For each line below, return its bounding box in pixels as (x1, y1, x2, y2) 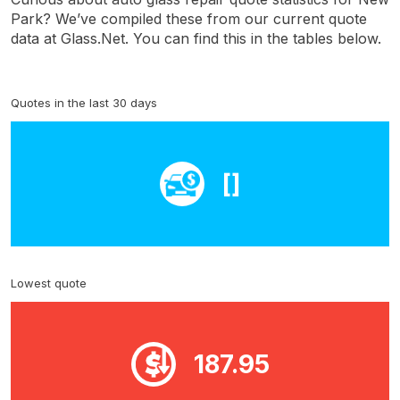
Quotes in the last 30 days (11, 95, 157, 110)
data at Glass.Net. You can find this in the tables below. (11, 29, 381, 47)
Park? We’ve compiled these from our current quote (11, 9, 367, 28)
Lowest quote (11, 275, 87, 290)
